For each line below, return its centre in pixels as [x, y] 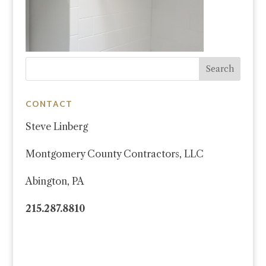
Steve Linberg [56, 126]
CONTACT [49, 105]
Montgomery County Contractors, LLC [114, 154]
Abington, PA [55, 181]
